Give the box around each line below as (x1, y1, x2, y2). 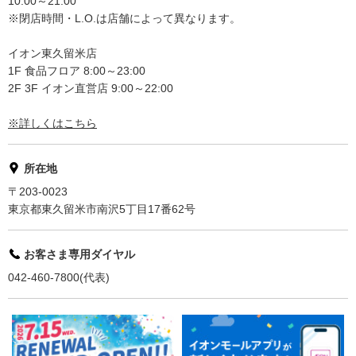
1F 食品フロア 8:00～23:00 (8, 64, 145, 77)
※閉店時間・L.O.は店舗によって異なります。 (8, 11, 241, 25)
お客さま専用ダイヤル (24, 247, 135, 261)
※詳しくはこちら (8, 116, 97, 130)
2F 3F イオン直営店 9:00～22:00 (8, 81, 173, 95)
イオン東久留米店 (8, 46, 97, 60)
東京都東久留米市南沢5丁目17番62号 (8, 202, 195, 215)
